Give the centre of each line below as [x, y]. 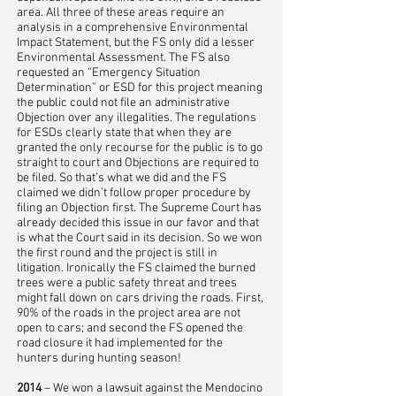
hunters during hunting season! [99, 358]
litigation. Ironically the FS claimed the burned [136, 268]
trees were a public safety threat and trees [127, 283]
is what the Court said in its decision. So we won [140, 238]
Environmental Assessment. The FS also [123, 58]
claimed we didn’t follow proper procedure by [134, 193]
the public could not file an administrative [123, 103]
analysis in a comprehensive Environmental [133, 28]
